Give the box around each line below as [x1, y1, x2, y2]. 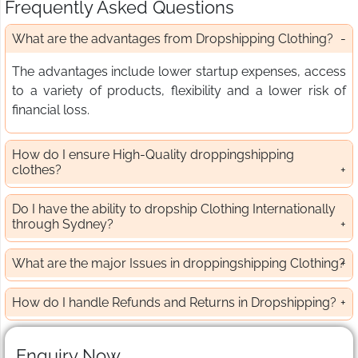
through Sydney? [12, 217, 113, 233]
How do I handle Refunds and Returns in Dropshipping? [12, 295, 336, 311]
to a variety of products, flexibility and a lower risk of [12, 83, 346, 99]
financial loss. [12, 102, 89, 118]
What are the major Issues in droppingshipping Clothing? [12, 256, 345, 272]
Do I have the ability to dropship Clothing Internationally [12, 201, 336, 217]
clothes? [12, 162, 62, 178]
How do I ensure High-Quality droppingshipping [12, 147, 294, 163]
